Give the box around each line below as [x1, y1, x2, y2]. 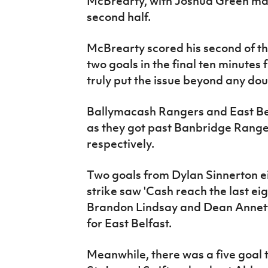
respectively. [86, 136, 154, 151]
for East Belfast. [86, 216, 172, 231]
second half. [86, 10, 151, 25]
